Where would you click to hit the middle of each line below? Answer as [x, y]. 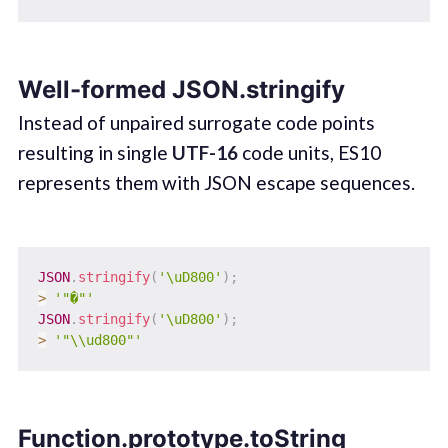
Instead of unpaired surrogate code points [196, 122]
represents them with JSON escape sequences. [216, 182]
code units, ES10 [309, 152]
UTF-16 [204, 152]
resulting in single [94, 152]
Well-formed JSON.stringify [181, 89]
